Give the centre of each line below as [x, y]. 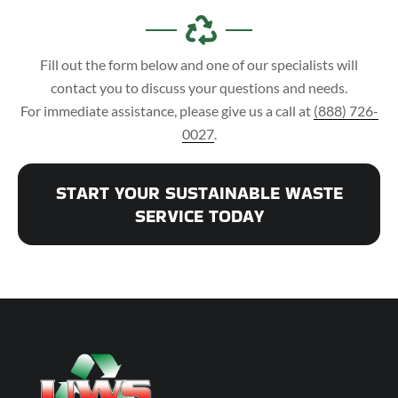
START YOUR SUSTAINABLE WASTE [199, 193]
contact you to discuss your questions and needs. [199, 88]
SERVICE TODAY [199, 216]
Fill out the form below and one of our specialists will [199, 65]
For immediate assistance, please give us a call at [167, 111]
